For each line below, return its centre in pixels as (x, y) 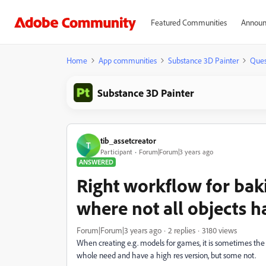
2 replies (182, 230)
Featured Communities (189, 22)
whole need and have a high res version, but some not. (166, 255)
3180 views (219, 230)
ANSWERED (96, 162)
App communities (128, 60)
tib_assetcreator (128, 140)
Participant (116, 151)
